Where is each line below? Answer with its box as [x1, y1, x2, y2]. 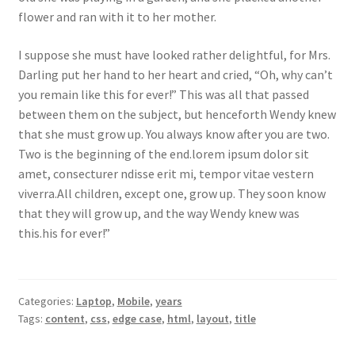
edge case [112, 311, 162, 326]
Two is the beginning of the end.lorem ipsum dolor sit [17, 145, 309, 162]
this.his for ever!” [17, 224, 110, 241]
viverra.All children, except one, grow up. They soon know [17, 185, 326, 201]
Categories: [17, 294, 76, 309]
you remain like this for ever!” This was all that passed [17, 86, 309, 102]
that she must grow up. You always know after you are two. [17, 125, 330, 142]
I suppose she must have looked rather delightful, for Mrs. [17, 46, 330, 63]
